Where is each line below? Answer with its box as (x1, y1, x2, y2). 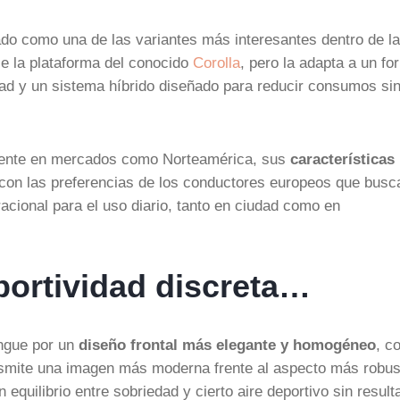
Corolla (193, 54, 240, 71)
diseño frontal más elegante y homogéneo (79, 337, 376, 353)
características (290, 151, 395, 167)
